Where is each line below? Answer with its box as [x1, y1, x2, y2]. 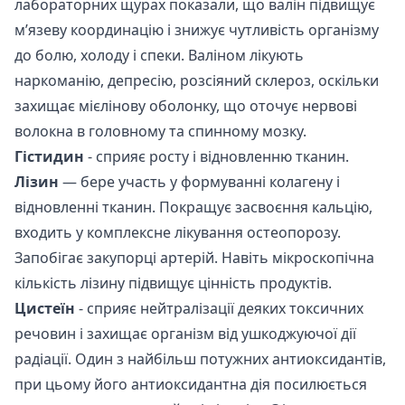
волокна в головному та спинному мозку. [14, 120, 306, 141]
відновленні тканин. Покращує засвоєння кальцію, [14, 196, 372, 217]
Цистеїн [14, 297, 75, 318]
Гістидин [14, 146, 84, 166]
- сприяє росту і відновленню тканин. [84, 146, 349, 166]
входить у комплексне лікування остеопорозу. [14, 221, 341, 242]
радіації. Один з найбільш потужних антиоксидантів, [14, 348, 386, 369]
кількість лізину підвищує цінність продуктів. [14, 272, 332, 293]
